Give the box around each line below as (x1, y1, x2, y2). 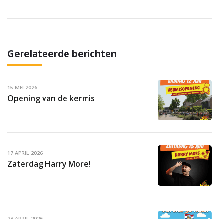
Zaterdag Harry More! (7, 158, 90, 169)
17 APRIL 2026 (7, 149, 43, 156)
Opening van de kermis (7, 93, 95, 104)
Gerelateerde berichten (7, 47, 117, 60)
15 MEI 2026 (7, 84, 37, 91)
